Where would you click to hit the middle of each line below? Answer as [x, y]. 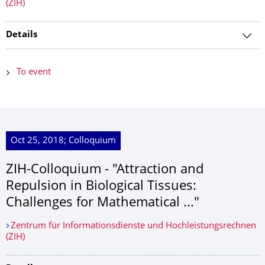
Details [22, 35]
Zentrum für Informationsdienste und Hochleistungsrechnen [133, 226]
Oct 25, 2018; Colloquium [63, 141]
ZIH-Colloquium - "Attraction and [105, 170]
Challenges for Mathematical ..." [103, 203]
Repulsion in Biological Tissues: [101, 187]
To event [34, 72]
